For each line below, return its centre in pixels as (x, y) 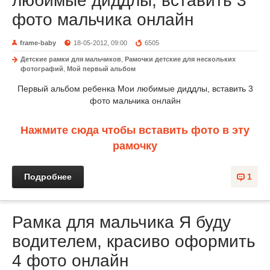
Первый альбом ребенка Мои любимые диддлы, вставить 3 (135, 89)
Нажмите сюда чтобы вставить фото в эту (135, 130)
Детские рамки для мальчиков (71, 59)
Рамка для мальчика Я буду (121, 222)
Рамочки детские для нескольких (180, 59)
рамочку (135, 146)
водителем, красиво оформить (134, 241)
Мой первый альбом (101, 69)
